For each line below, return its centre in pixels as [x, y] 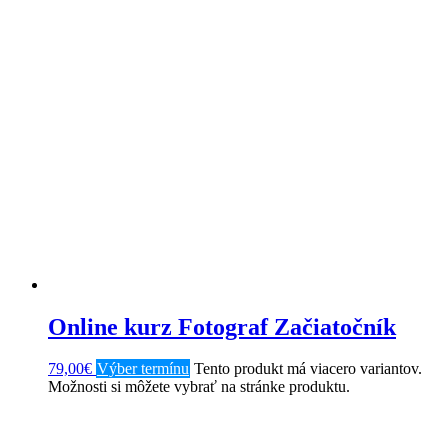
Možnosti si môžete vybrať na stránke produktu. [199, 387]
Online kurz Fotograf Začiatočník [222, 326]
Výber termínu [143, 369]
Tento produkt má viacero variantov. [308, 369]
